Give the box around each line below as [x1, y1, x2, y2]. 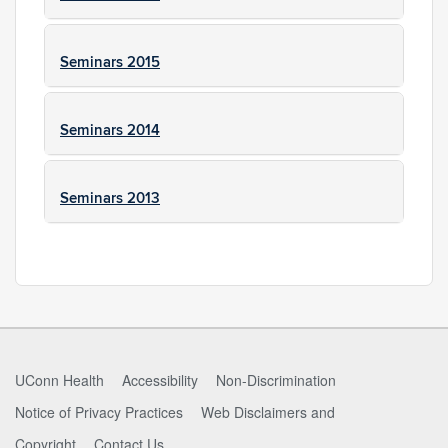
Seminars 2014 [60, 121, 160, 140]
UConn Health [15, 370, 104, 390]
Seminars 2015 [60, 53, 160, 72]
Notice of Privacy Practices [15, 402, 183, 422]
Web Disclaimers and [201, 402, 335, 422]
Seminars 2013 [60, 189, 160, 208]
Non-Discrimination [216, 370, 336, 390]
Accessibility [122, 370, 198, 390]
